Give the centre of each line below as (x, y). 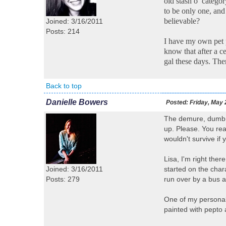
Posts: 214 (63, 31)
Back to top (64, 86)
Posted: (177, 102)
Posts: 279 (63, 179)
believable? (182, 21)
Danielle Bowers (77, 102)
